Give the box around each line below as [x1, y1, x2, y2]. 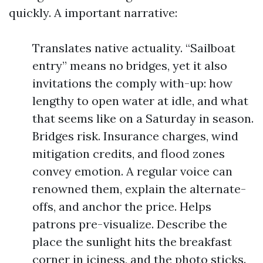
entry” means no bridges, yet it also [32, 58, 227, 73]
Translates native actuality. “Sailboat [32, 41, 235, 55]
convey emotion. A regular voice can [32, 164, 232, 178]
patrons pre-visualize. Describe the [32, 217, 227, 231]
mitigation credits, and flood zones [32, 146, 225, 161]
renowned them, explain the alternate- [32, 181, 246, 196]
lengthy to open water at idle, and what [32, 93, 248, 108]
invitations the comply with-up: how [32, 76, 232, 90]
